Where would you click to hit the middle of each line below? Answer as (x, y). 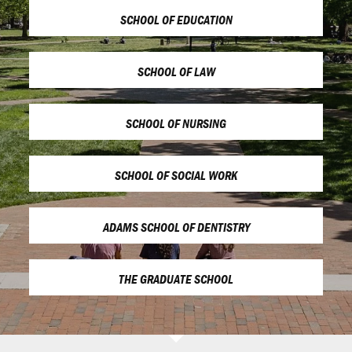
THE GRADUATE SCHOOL (176, 279)
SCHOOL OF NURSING (176, 123)
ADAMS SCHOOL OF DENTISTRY (176, 227)
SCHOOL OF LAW (176, 71)
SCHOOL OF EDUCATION (176, 19)
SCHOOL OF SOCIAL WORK (176, 175)
